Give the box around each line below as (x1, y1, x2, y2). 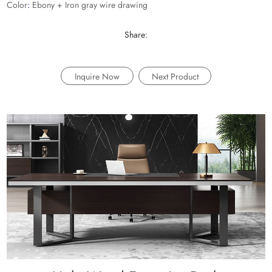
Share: (124, 29, 148, 41)
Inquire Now (74, 70, 120, 83)
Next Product (151, 70, 199, 83)
